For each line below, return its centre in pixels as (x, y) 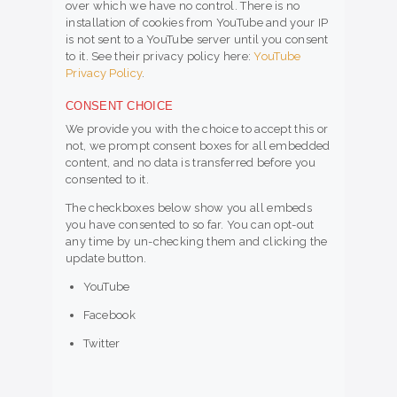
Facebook (109, 315)
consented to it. (107, 180)
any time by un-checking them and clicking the (197, 242)
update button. (106, 259)
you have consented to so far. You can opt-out (190, 225)
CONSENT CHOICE (120, 106)
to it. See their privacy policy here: (160, 57)
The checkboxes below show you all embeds (189, 208)
